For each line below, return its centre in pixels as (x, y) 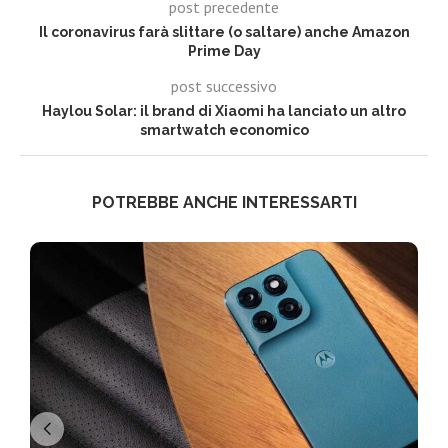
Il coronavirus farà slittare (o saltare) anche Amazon (224, 32)
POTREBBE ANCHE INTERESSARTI (224, 203)
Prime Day (224, 51)
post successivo (224, 86)
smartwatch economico (224, 130)
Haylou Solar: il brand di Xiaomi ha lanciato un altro (224, 111)
